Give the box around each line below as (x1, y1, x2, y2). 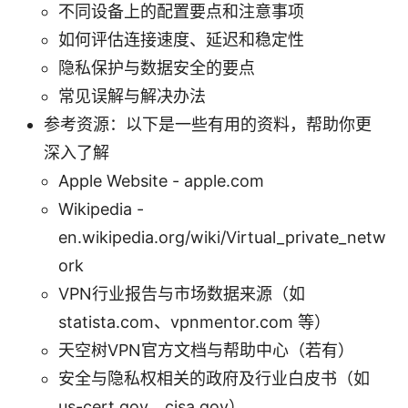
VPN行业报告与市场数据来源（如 (58, 284, 305, 304)
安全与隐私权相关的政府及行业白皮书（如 (58, 369, 370, 389)
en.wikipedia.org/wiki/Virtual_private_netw (58, 228, 386, 248)
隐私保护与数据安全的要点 (58, 58, 255, 78)
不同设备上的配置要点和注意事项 (58, 2, 304, 22)
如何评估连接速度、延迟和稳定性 (58, 30, 304, 50)
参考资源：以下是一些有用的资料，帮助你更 (44, 115, 372, 135)
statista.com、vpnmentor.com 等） (58, 312, 331, 332)
